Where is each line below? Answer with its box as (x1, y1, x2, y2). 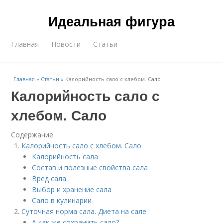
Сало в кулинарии (32, 196, 92, 205)
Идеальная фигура (48, 11, 175, 30)
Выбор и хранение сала (32, 185, 112, 194)
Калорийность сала (32, 152, 99, 161)
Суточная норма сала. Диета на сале (21, 207, 147, 216)
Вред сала (32, 174, 67, 183)
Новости (51, 39, 81, 49)
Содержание (11, 130, 54, 139)
